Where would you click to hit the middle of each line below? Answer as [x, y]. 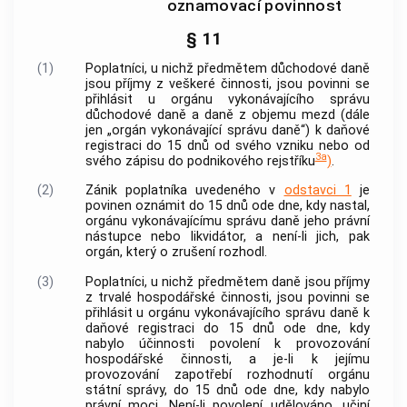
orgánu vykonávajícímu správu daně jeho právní [227, 222]
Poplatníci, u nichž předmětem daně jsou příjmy [227, 282]
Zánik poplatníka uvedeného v [184, 191]
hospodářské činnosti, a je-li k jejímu [227, 359]
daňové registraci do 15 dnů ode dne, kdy [227, 328]
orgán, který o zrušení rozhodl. [176, 253]
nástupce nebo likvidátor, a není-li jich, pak [227, 237]
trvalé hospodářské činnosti [183, 297]
